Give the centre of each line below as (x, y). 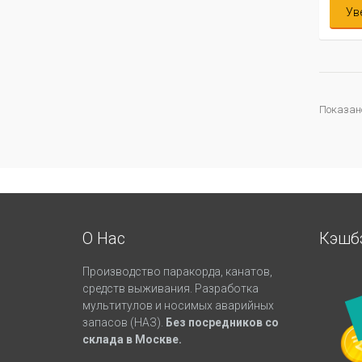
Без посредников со (221, 322)
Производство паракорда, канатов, (177, 271)
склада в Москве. (132, 339)
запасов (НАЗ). (123, 322)
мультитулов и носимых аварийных (178, 305)
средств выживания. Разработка (170, 288)
